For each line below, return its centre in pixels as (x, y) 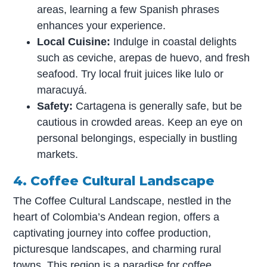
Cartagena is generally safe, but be (158, 106)
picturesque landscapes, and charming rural (117, 249)
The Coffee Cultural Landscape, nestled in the (122, 201)
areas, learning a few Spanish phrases (128, 9)
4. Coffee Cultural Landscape (114, 180)
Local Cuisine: (74, 41)
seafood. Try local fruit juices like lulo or (131, 74)
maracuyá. (62, 90)
